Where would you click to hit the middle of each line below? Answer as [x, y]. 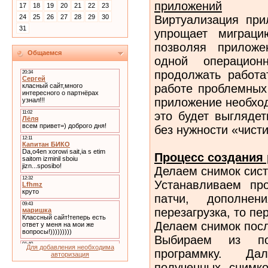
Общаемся [45, 53]
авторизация [70, 254]
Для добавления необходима [70, 247]
